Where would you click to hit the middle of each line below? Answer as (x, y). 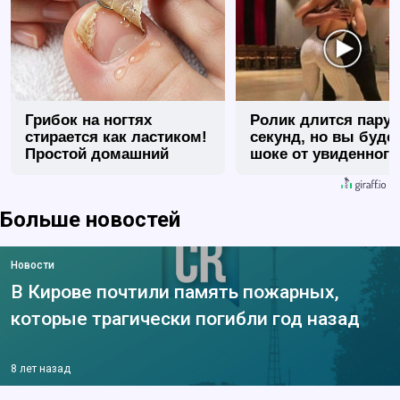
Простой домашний (97, 154)
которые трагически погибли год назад (185, 319)
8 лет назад (41, 369)
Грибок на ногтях (88, 121)
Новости (33, 266)
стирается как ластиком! (116, 137)
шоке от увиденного (324, 154)
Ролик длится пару (321, 121)
